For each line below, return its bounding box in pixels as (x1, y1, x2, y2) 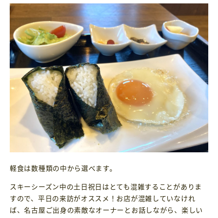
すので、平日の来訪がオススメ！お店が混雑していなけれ (10, 193, 196, 203)
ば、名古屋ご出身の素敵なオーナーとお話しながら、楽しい (10, 204, 203, 215)
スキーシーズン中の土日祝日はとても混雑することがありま (10, 181, 202, 191)
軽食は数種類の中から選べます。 (10, 163, 117, 173)
